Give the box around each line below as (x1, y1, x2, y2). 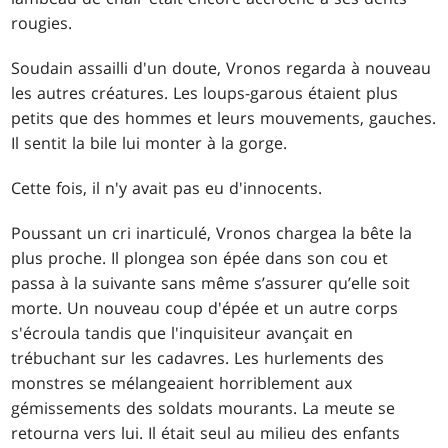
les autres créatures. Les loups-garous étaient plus (11, 81, 399, 104)
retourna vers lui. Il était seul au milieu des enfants (11, 421, 401, 444)
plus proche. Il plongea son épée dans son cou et (11, 246, 389, 269)
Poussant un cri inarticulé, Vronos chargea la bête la (11, 221, 413, 244)
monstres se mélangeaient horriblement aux (11, 371, 353, 394)
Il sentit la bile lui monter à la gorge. (11, 131, 288, 154)
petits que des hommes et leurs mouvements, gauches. (11, 106, 437, 129)
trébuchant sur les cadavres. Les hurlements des (11, 346, 385, 369)
